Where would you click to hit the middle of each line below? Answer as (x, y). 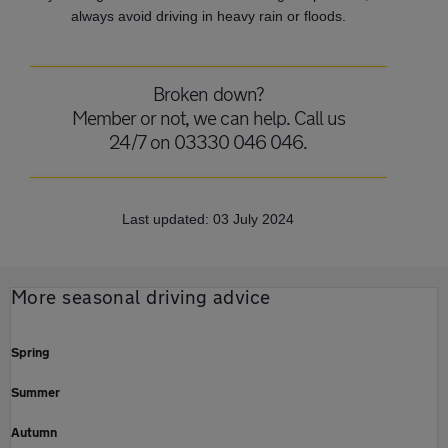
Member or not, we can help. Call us (208, 117)
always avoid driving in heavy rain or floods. (208, 15)
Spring (30, 351)
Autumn (34, 431)
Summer (35, 391)
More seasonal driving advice (141, 296)
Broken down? (208, 93)
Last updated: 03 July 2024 (208, 218)
